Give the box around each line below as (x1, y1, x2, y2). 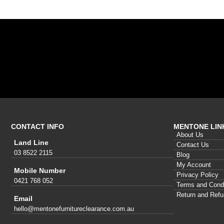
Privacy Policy (176, 170, 218, 178)
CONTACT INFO (11, 122, 64, 130)
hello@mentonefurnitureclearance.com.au (14, 204, 134, 212)
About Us (176, 130, 203, 138)
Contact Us (176, 140, 209, 148)
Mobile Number (14, 166, 65, 174)
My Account (176, 160, 211, 168)
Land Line (14, 138, 48, 146)
